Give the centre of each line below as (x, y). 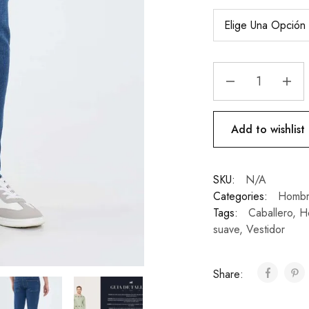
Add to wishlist (268, 129)
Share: (230, 275)
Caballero (270, 213)
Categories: (240, 197)
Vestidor (265, 230)
